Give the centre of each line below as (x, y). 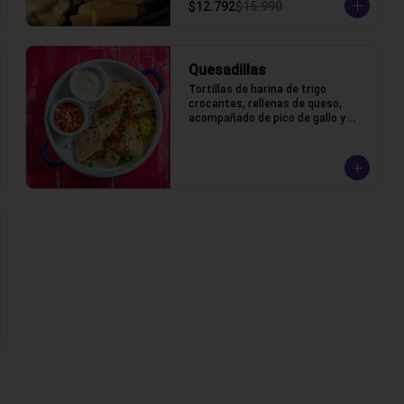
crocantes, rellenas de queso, (265, 103)
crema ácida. (222, 132)
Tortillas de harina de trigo (257, 89)
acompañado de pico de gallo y (267, 118)
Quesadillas (227, 69)
